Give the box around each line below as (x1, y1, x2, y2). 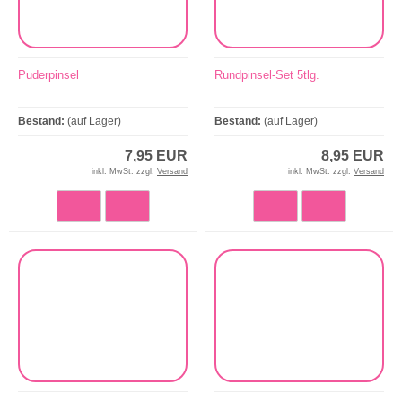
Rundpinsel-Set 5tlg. (214, 67, 319, 82)
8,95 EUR (321, 147, 384, 163)
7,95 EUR (125, 147, 188, 163)
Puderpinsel (18, 67, 79, 82)
